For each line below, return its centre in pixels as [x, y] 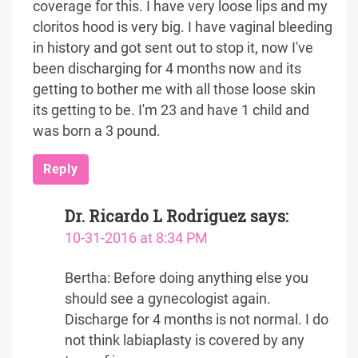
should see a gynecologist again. [168, 299]
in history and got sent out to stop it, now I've [173, 48]
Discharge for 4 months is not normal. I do [197, 320]
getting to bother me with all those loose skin [174, 89]
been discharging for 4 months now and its [167, 69]
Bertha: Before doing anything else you [187, 278]
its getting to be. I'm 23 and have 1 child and [171, 110]
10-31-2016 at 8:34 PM [136, 238]
